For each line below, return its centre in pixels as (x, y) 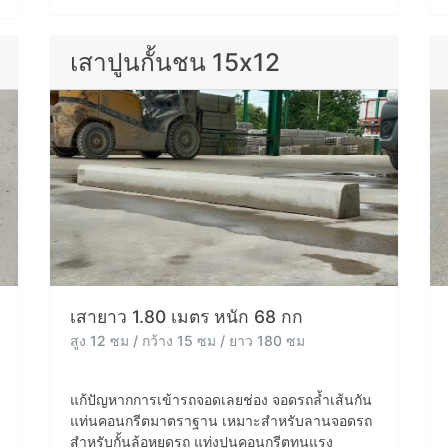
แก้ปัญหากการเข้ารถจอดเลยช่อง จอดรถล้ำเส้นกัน (221, 400)
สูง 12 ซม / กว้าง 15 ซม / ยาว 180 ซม (187, 341)
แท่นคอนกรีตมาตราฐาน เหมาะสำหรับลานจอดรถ (221, 421)
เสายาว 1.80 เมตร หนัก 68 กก (186, 317)
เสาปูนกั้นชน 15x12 (175, 62)
